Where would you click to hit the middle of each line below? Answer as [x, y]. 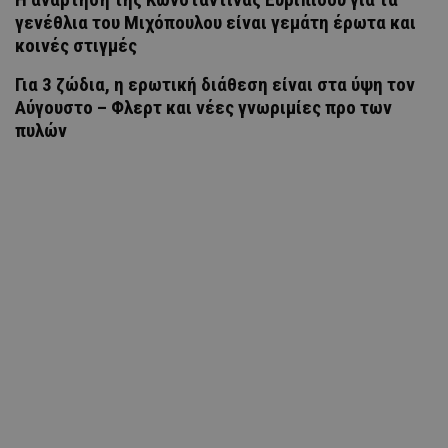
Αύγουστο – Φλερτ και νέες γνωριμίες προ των [203, 107]
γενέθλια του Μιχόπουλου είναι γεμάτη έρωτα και [215, 22]
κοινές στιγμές [76, 45]
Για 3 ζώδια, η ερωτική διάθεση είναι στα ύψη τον [215, 84]
